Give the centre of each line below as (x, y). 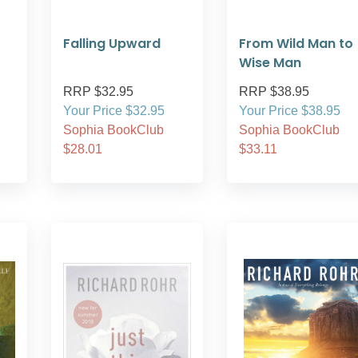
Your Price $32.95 (114, 111)
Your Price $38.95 (290, 111)
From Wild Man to (296, 44)
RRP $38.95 (274, 91)
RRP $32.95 (98, 91)
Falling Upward (112, 44)
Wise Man (270, 63)
